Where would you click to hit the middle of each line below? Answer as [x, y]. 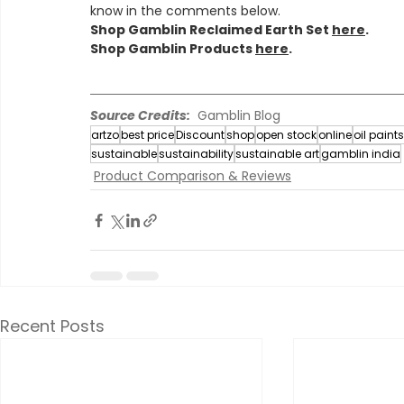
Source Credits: [140, 116]
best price [147, 135]
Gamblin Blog [235, 116]
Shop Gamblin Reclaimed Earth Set [211, 29]
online [335, 135]
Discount [200, 135]
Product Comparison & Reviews [193, 176]
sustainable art [277, 154]
